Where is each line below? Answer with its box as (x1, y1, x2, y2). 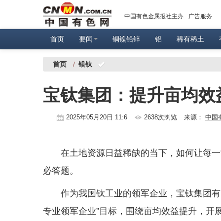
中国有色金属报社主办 (124, 13, 184, 20)
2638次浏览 (144, 113, 177, 121)
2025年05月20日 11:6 (66, 113, 129, 121)
